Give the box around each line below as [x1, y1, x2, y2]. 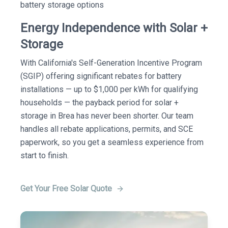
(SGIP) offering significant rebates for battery [20, 71, 182, 81]
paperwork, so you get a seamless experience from [20, 137, 204, 147]
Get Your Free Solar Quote [20, 184, 112, 193]
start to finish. [20, 151, 69, 160]
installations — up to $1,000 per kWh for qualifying [20, 84, 198, 94]
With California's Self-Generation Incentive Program [20, 58, 202, 68]
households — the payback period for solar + [20, 98, 179, 107]
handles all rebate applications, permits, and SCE [20, 124, 193, 134]
